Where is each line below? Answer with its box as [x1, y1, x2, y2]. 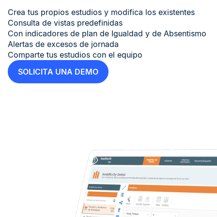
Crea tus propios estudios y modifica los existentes [8, 7, 195, 17]
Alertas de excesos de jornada [8, 39, 119, 49]
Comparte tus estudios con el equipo [8, 50, 142, 60]
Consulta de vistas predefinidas [8, 18, 123, 28]
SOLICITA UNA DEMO [18, 67, 98, 77]
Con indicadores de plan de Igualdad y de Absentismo [8, 29, 206, 39]
